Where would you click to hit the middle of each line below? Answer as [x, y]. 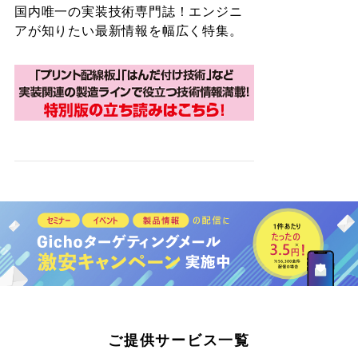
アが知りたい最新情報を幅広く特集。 [128, 30]
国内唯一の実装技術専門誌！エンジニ [128, 11]
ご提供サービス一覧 [179, 340]
